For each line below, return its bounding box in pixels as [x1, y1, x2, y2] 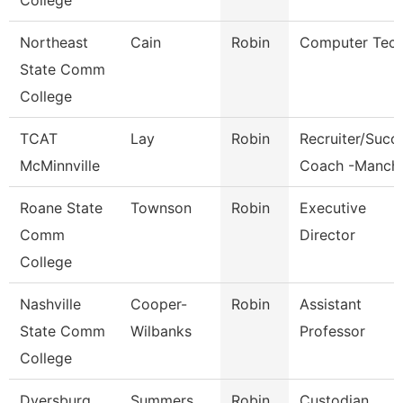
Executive [300, 199, 366, 217]
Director [300, 226, 355, 244]
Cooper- [130, 295, 187, 313]
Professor [300, 322, 365, 340]
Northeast [20, 33, 88, 51]
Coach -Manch [300, 157, 399, 175]
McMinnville [20, 157, 100, 175]
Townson [130, 199, 192, 217]
